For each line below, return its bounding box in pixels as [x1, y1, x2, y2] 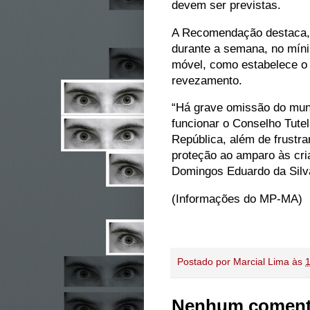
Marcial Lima [233, 257, 289, 268]
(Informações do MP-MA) [172, 192, 302, 205]
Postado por [177, 257, 233, 268]
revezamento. [172, 73, 242, 86]
